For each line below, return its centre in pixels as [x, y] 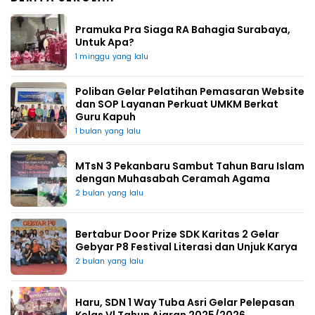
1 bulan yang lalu [108, 131]
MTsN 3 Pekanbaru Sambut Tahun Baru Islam [190, 166]
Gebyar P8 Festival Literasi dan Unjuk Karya [186, 246]
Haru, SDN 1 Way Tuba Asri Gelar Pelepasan [185, 302]
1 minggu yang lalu [112, 56]
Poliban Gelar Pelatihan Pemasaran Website [190, 91]
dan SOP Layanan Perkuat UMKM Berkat [177, 104]
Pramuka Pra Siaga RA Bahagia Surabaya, [183, 29]
